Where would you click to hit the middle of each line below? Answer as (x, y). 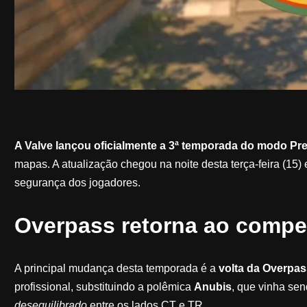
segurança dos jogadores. (77, 182)
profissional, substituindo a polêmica (104, 286)
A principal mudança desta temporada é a (116, 268)
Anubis (212, 286)
